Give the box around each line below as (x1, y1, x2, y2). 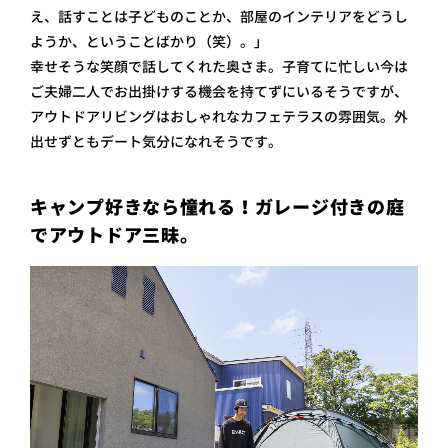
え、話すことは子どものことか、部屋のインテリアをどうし (30, 7, 408, 27)
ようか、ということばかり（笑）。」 (30, 32, 268, 52)
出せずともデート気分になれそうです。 (30, 132, 282, 152)
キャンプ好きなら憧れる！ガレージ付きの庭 (30, 195, 405, 221)
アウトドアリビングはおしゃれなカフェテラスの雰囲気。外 (30, 107, 408, 127)
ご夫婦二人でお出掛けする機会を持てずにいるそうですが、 (30, 82, 408, 102)
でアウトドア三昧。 (30, 223, 199, 249)
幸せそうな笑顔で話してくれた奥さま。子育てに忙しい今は (30, 57, 408, 77)
